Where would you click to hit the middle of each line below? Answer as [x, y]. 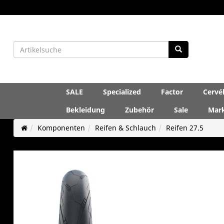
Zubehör [139, 109]
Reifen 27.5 [184, 128]
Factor [172, 91]
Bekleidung [85, 109]
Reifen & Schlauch [125, 128]
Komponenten [61, 128]
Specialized [122, 91]
